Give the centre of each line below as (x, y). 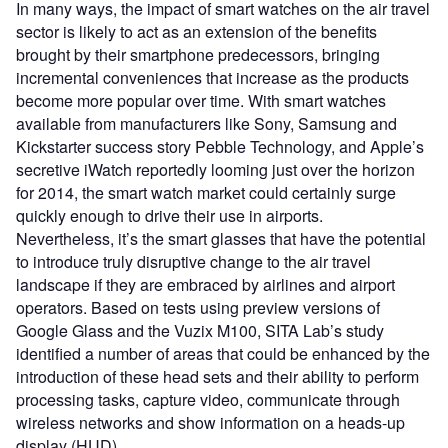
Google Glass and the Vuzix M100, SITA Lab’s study (200, 331)
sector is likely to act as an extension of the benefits (196, 32)
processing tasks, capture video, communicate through (208, 400)
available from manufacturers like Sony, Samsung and (206, 124)
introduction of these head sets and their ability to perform (217, 377)
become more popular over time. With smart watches (201, 101)
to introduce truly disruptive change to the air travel (193, 262)
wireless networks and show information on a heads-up (210, 423)
